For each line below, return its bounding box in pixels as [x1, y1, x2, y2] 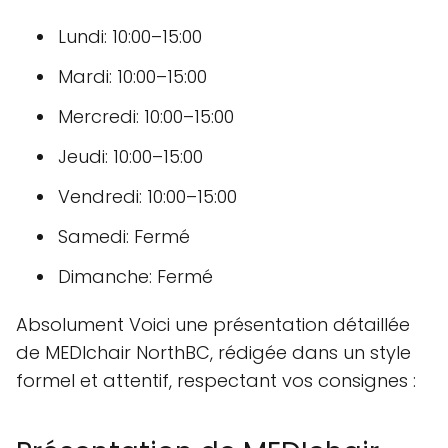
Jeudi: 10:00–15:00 [58, 144, 203, 170]
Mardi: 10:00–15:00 [58, 64, 207, 90]
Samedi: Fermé [58, 224, 190, 250]
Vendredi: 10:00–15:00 [58, 184, 237, 210]
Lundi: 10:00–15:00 [58, 24, 202, 50]
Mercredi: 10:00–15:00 [58, 104, 234, 130]
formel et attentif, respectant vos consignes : [16, 368, 416, 394]
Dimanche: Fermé [58, 264, 213, 290]
